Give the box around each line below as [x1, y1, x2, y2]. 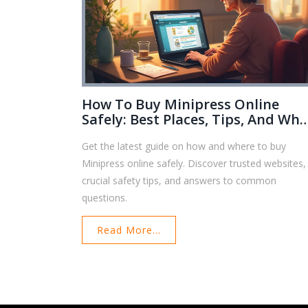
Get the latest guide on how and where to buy [82, 139, 287, 153]
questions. [82, 190, 128, 204]
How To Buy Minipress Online [82, 94, 280, 113]
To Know [82, 124, 140, 144]
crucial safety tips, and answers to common [82, 173, 277, 187]
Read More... [97, 223, 162, 236]
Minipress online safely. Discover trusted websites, [82, 156, 307, 170]
